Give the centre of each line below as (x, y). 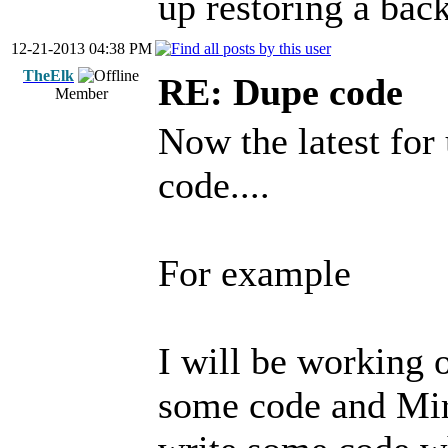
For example (254, 273)
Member (81, 93)
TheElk (48, 75)
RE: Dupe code (280, 92)
